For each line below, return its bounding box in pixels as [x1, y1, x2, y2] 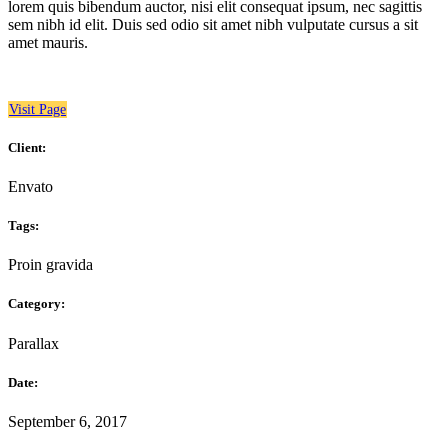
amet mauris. [8, 33, 88, 51]
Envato [8, 177, 53, 195]
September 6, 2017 [8, 413, 127, 430]
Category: [8, 296, 65, 312]
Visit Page [9, 101, 66, 117]
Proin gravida [8, 256, 93, 274]
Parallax [8, 334, 59, 352]
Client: [8, 139, 46, 155]
